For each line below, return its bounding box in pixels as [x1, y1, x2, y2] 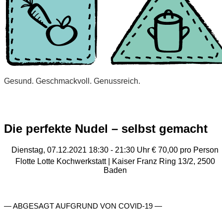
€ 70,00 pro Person [152, 145, 219, 154]
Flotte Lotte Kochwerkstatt [15, 157, 108, 166]
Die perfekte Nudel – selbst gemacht [4, 121, 208, 135]
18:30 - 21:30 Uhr [89, 145, 152, 154]
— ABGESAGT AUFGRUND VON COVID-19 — [4, 201, 162, 210]
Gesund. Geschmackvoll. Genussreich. [4, 76, 140, 85]
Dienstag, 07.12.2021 [11, 145, 87, 154]
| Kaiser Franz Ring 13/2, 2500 [108, 157, 215, 166]
